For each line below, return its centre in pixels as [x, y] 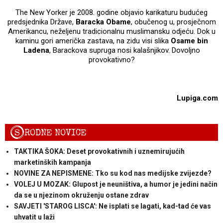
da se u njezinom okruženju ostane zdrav [81, 195]
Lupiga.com [197, 98]
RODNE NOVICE [56, 132]
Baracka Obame [103, 22]
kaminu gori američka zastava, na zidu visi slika [93, 41]
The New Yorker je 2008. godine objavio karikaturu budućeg [111, 12]
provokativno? [111, 59]
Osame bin [189, 41]
